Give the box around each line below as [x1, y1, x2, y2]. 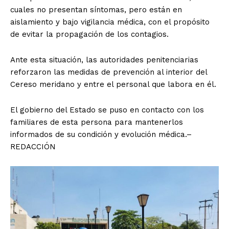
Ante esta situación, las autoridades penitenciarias [10, 55, 198, 64]
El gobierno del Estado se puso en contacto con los [10, 105, 204, 114]
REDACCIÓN [10, 142, 56, 151]
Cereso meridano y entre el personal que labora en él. [10, 79, 216, 89]
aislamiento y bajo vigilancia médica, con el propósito [10, 17, 210, 27]
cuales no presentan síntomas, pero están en [10, 5, 182, 14]
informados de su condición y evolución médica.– [10, 129, 192, 139]
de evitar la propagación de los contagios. [10, 29, 169, 39]
